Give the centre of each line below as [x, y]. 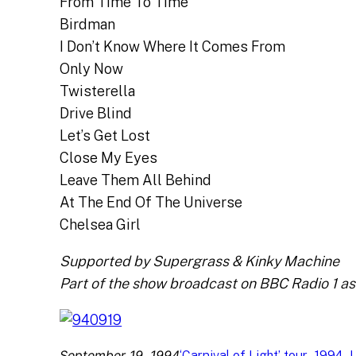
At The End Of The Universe [151, 203]
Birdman [88, 25]
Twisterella [98, 91]
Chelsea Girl [101, 225]
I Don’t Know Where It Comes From [173, 47]
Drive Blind [96, 114]
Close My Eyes [109, 158]
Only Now [92, 69]
